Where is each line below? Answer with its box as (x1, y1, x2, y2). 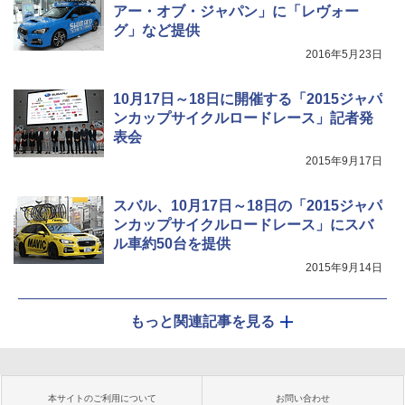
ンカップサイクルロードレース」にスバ (113, 217, 373, 233)
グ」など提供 (113, 23, 200, 39)
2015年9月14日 (306, 261, 382, 275)
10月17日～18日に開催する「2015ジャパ (113, 91, 382, 108)
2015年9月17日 (306, 155, 382, 168)
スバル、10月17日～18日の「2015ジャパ (113, 198, 382, 214)
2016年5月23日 (306, 48, 382, 61)
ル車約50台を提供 (113, 236, 231, 252)
